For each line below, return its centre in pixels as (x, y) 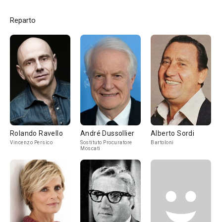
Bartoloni (162, 142)
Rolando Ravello (36, 133)
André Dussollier (108, 133)
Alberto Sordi (173, 133)
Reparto (23, 20)
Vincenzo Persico (31, 142)
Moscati (90, 148)
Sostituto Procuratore (106, 142)
